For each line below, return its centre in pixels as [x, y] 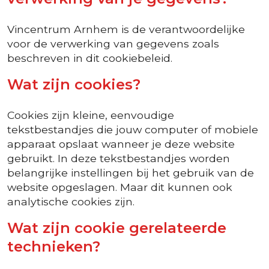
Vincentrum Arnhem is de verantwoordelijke [126, 29]
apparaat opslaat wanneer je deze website [121, 144]
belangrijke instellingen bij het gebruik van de [131, 173]
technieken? [54, 246]
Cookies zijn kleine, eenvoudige [91, 115]
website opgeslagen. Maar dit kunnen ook [120, 187]
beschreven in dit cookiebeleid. [90, 58]
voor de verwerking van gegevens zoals [113, 44]
